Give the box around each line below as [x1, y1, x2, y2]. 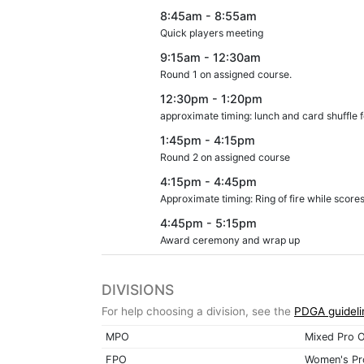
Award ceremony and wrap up [160, 233, 300, 246]
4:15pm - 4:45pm [160, 174, 257, 188]
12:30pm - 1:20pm [160, 91, 262, 106]
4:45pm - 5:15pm [160, 215, 257, 230]
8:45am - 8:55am [160, 8, 257, 23]
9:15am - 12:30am [160, 50, 261, 64]
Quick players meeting [160, 26, 263, 39]
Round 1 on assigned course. [160, 67, 292, 80]
